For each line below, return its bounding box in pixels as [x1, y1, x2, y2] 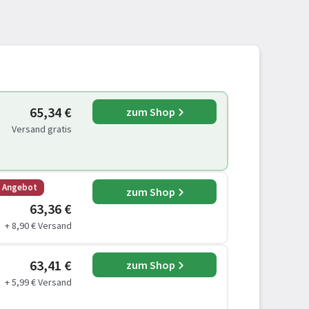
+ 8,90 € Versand [5, 219, 72, 232]
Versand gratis [12, 123, 72, 135]
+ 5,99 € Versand [5, 276, 72, 288]
